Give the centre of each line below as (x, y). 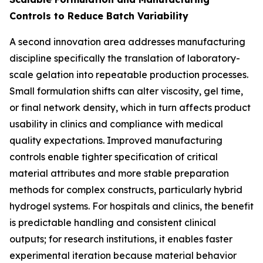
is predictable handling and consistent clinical (113, 222)
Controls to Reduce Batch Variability (99, 16)
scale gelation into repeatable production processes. (129, 74)
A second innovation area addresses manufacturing (127, 41)
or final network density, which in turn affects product (130, 107)
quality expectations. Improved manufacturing (116, 140)
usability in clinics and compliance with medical (116, 124)
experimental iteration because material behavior (123, 255)
